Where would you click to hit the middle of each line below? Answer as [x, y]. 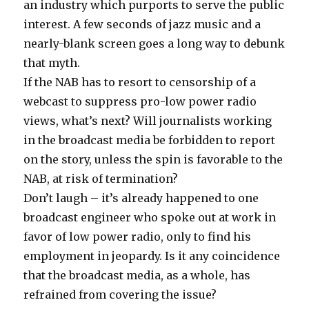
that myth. [52, 63]
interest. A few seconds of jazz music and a [142, 24]
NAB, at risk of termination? [101, 179]
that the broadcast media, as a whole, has [137, 275]
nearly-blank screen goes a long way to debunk [154, 43]
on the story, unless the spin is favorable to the [153, 159]
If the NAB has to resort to [97, 82]
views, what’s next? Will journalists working [148, 121]
